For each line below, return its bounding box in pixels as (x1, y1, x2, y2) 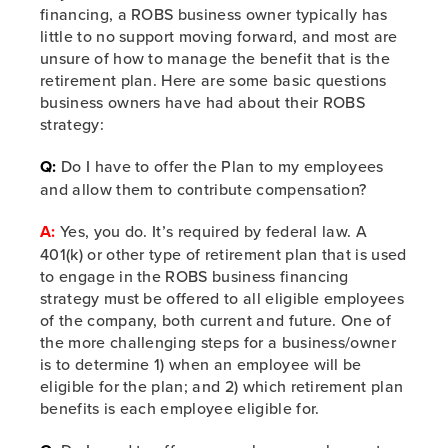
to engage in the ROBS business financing (40, 265, 349, 287)
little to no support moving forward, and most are (40, 25, 398, 47)
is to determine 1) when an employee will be (40, 353, 362, 375)
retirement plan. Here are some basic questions (40, 69, 387, 91)
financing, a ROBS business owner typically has (40, 3, 388, 25)
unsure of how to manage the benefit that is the (40, 47, 391, 69)
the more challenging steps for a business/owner (40, 331, 397, 353)
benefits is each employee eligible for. (40, 397, 320, 419)
